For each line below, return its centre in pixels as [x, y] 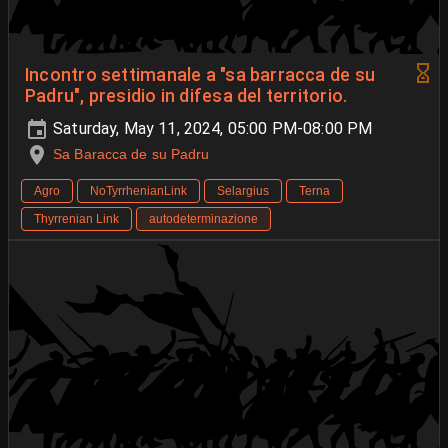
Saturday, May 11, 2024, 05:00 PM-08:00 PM [211, 129]
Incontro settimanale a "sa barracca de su [200, 75]
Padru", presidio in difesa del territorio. [186, 96]
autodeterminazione [203, 219]
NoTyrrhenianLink [138, 191]
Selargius [243, 191]
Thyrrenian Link [76, 219]
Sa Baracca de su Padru [131, 154]
